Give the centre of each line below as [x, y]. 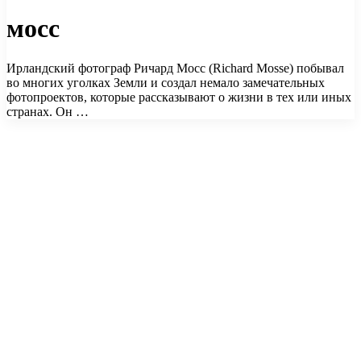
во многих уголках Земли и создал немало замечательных [166, 82]
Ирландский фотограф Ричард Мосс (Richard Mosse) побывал [175, 68]
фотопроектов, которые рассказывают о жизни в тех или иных [179, 97]
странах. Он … [48, 111]
